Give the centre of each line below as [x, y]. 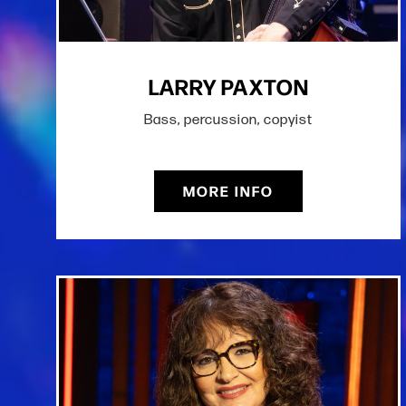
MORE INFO [228, 191]
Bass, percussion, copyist [228, 120]
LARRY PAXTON [228, 86]
